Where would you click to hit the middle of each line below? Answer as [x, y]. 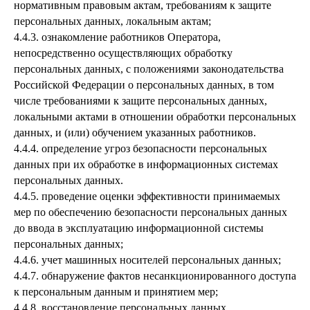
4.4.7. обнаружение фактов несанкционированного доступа [155, 276]
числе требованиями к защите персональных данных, [140, 101]
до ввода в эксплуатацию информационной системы [139, 228]
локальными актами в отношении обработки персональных [155, 117]
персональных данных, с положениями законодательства [149, 69]
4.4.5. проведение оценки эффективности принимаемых [147, 196]
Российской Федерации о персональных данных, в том [144, 85]
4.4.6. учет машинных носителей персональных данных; [147, 260]
